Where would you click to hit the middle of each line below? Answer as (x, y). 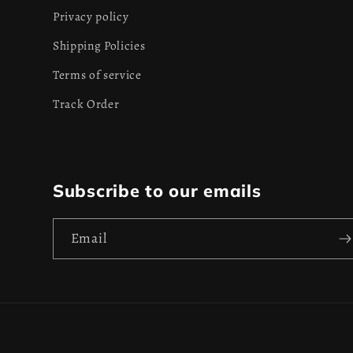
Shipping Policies (99, 45)
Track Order (86, 103)
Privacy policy (91, 16)
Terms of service (97, 74)
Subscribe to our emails (157, 191)
